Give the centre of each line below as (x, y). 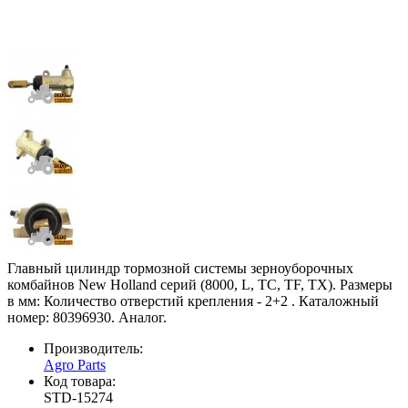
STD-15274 (78, 398)
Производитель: (93, 349)
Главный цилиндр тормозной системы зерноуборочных (180, 269)
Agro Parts (75, 365)
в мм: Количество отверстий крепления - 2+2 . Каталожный (193, 301)
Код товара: (80, 382)
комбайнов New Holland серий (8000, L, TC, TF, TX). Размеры (200, 285)
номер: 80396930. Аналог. (87, 318)
